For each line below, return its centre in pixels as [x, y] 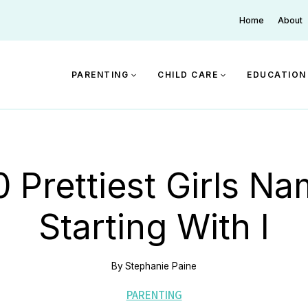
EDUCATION [277, 74]
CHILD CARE [188, 74]
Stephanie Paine [161, 266]
